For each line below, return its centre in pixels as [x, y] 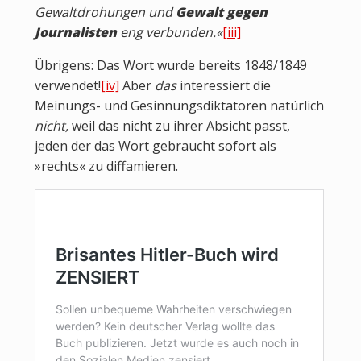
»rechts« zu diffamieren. [106, 166]
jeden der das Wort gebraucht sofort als [155, 146]
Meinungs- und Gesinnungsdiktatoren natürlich [179, 106]
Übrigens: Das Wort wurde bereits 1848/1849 [170, 66]
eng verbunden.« [171, 33]
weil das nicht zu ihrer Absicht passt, [180, 126]
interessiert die [225, 86]
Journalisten [77, 33]
